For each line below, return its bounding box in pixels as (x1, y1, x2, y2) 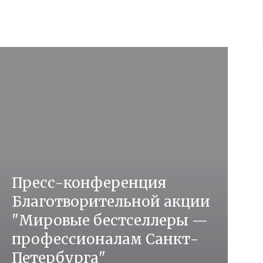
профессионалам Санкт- (12, 230, 199, 248)
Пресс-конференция (12, 174, 167, 192)
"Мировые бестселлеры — (12, 211, 208, 230)
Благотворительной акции (12, 193, 211, 211)
